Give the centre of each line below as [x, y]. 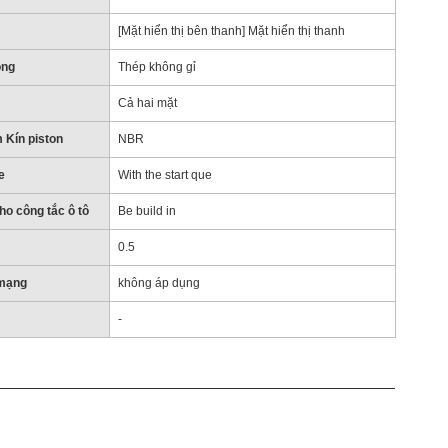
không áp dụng [158, 283]
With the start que [164, 175]
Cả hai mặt [147, 103]
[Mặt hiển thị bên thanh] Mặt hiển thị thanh [231, 31]
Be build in [146, 211]
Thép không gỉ [156, 67]
